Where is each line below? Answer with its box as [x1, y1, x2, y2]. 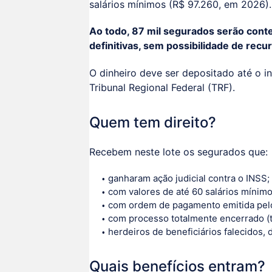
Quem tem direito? [89, 114, 216, 132]
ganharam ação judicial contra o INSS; [107, 172, 270, 184]
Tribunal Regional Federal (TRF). [89, 81, 235, 94]
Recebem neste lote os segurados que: [89, 145, 268, 158]
